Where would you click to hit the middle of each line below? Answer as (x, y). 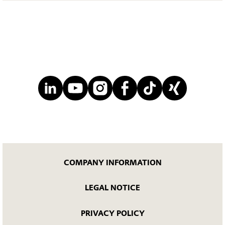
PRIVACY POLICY (113, 213)
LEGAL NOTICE (113, 188)
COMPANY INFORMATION (113, 163)
